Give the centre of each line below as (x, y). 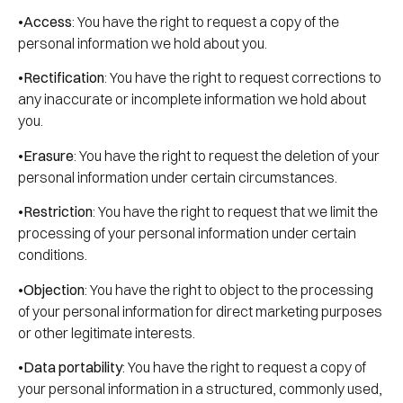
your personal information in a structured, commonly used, (200, 388)
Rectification (64, 78)
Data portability (73, 367)
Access (48, 21)
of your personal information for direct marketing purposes (200, 311)
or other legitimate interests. (107, 332)
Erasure (49, 155)
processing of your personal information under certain (187, 233)
